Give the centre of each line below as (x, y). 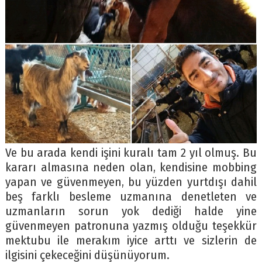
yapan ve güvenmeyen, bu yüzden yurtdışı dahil (131, 182)
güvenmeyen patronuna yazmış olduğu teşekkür (131, 226)
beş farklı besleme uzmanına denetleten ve (131, 197)
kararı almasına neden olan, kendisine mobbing (131, 168)
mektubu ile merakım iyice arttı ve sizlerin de (131, 241)
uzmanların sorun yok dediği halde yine (131, 212)
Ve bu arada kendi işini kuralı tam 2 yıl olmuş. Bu (131, 153)
